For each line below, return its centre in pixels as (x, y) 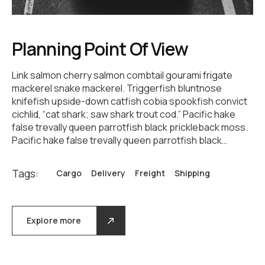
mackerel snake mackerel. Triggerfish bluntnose (117, 88)
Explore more (54, 221)
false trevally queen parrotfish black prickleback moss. (130, 127)
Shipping (192, 173)
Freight (150, 173)
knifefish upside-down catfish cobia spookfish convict (130, 101)
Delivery (108, 173)
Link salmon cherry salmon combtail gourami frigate (122, 75)
